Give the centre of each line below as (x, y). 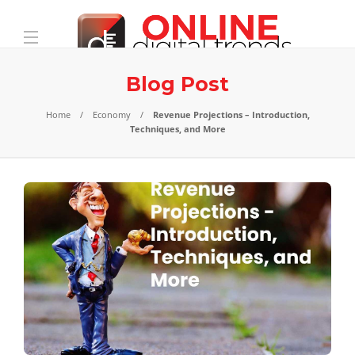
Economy (111, 115)
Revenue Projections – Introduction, (231, 115)
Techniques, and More (177, 129)
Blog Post (177, 84)
